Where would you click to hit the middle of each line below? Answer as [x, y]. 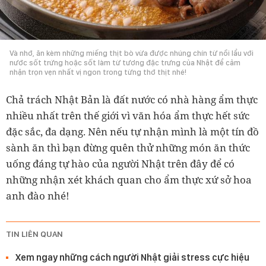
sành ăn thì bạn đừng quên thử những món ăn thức [128, 147]
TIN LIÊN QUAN [34, 234]
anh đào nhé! [38, 195]
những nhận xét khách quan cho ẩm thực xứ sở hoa [129, 179]
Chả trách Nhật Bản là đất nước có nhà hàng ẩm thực [132, 99]
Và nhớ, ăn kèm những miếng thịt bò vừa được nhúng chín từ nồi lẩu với [132, 53]
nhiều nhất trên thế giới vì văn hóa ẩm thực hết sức [128, 115]
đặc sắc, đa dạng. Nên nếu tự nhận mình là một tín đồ [132, 131]
